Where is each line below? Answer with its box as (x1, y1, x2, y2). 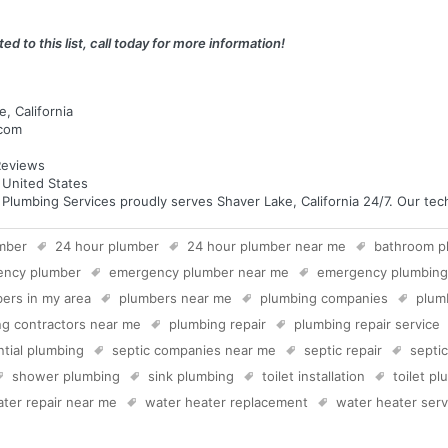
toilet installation (262, 367, 365, 384)
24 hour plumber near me (187, 237, 346, 254)
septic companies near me (112, 341, 276, 358)
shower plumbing (12, 367, 120, 384)
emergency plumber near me (109, 263, 289, 280)
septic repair (304, 341, 382, 358)
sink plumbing (148, 367, 234, 384)
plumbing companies (260, 289, 388, 306)
